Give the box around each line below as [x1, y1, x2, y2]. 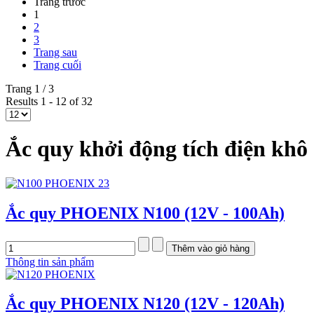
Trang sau [34, 46, 77, 58]
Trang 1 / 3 [6, 82, 54, 95]
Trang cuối [34, 58, 81, 71]
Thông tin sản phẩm [6, 255, 94, 268]
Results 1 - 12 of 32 [6, 95, 93, 107]
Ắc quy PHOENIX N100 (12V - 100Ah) [6, 203, 285, 222]
